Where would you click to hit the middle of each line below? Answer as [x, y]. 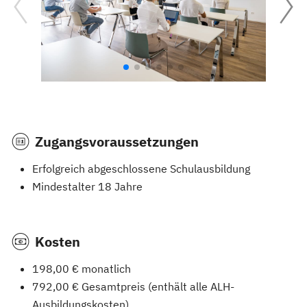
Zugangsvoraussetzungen [117, 142]
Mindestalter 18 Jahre [87, 187]
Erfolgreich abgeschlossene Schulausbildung [141, 169]
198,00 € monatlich [83, 269]
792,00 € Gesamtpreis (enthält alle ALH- [133, 287]
